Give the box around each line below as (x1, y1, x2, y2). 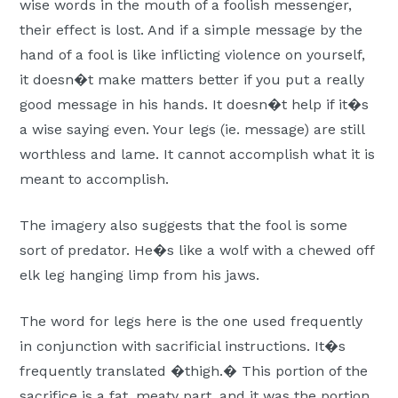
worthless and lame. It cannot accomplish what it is (20, 146, 376, 163)
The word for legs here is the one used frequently (20, 313, 363, 330)
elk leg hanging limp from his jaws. (20, 267, 260, 284)
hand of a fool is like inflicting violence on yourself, (20, 46, 366, 64)
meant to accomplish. (20, 171, 170, 188)
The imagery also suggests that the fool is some (20, 217, 348, 235)
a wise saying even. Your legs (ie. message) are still (20, 121, 365, 139)
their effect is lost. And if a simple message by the (20, 21, 363, 39)
